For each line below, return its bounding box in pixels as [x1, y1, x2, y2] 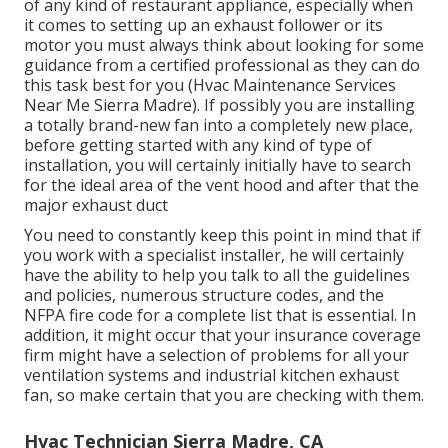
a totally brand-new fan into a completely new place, [24, 114, 413, 137]
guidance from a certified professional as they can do [24, 54, 420, 77]
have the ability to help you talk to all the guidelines [24, 264, 410, 287]
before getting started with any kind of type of [24, 134, 372, 157]
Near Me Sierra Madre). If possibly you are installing [24, 94, 415, 117]
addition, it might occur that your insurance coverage [24, 324, 421, 347]
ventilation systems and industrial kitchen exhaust [24, 364, 399, 387]
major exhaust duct [24, 194, 168, 217]
